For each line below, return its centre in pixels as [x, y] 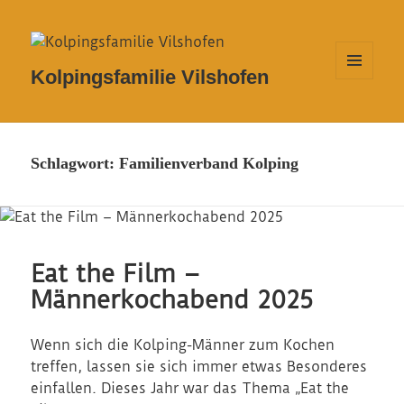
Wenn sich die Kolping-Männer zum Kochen [183, 344]
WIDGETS [361, 110]
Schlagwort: [75, 164]
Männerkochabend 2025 [172, 299]
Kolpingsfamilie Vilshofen [150, 78]
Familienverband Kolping [209, 164]
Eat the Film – [115, 273]
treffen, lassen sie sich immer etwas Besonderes [199, 366]
